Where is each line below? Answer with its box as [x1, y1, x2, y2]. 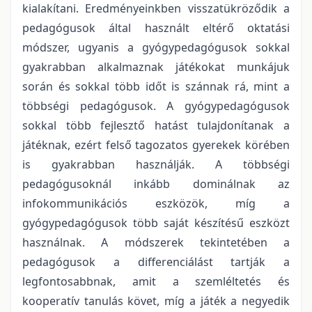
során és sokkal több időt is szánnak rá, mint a [22, 78, 290, 94]
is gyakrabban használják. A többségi [22, 156, 290, 172]
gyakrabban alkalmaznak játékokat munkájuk [22, 58, 290, 75]
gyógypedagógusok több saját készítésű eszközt [22, 214, 290, 231]
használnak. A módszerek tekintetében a [22, 234, 290, 250]
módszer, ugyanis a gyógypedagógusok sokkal [22, 39, 290, 55]
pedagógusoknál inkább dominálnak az [22, 175, 290, 192]
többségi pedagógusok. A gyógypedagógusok [22, 97, 290, 114]
